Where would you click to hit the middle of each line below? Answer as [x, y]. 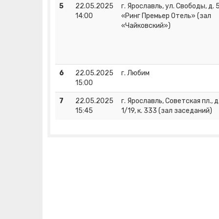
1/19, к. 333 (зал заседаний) [167, 111]
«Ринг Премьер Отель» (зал [166, 16]
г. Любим [135, 73]
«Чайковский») [146, 26]
